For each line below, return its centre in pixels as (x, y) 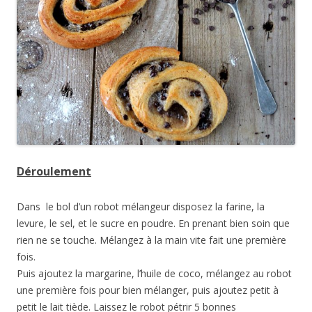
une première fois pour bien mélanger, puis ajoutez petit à (148, 290)
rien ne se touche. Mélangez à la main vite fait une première (151, 240)
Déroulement (54, 171)
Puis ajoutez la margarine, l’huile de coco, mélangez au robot (154, 273)
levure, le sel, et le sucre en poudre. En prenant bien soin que (153, 223)
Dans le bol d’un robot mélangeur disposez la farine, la (141, 206)
